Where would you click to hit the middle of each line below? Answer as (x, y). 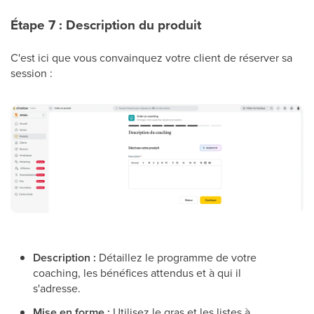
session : (32, 73)
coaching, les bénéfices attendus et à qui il (137, 272)
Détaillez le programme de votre (176, 257)
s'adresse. (57, 288)
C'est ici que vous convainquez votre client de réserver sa (151, 57)
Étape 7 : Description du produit (106, 25)
